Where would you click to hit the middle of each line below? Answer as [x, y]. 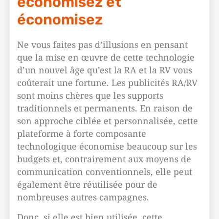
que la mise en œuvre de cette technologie [106, 57]
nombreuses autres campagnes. [83, 197]
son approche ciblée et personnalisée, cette [108, 121]
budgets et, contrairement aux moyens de [104, 159]
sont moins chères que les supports [90, 95]
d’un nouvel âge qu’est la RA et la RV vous [105, 70]
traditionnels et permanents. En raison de [105, 108]
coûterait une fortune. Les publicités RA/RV [107, 83]
